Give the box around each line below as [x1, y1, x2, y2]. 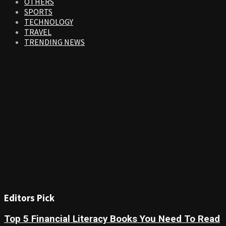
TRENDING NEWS [24, 36, 85, 47]
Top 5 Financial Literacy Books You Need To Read [4, 213, 220, 225]
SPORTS [24, 6, 52, 17]
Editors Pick [4, 192, 54, 204]
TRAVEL [24, 26, 51, 37]
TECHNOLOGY [24, 16, 73, 27]
